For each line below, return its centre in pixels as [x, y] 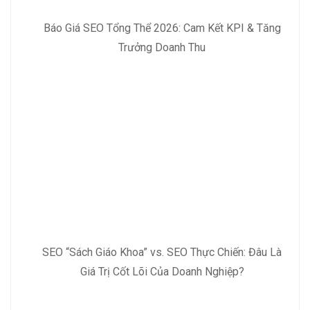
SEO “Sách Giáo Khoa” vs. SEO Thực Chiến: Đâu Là [162, 252]
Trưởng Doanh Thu [162, 47]
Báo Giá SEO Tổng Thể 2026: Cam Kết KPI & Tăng [162, 28]
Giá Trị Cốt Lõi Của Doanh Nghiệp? [162, 271]
